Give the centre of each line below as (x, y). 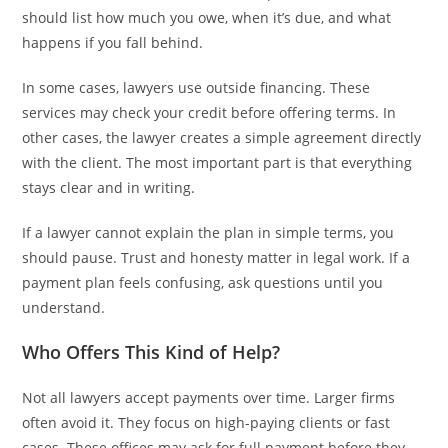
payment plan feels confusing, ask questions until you (203, 282)
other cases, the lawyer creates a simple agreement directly (222, 137)
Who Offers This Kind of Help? (151, 351)
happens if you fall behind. (113, 42)
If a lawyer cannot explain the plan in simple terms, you (208, 232)
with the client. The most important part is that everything (217, 162)
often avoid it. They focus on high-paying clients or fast (206, 422)
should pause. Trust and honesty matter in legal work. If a (216, 257)
